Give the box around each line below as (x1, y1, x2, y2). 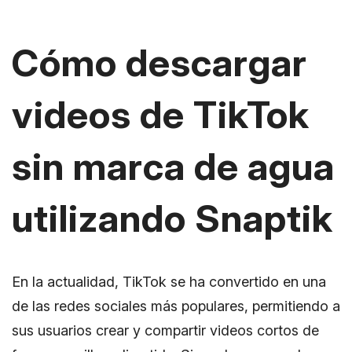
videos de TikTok (12, 91, 310, 138)
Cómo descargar (12, 39, 307, 86)
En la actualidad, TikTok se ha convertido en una (12, 273, 326, 291)
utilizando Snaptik (12, 195, 333, 242)
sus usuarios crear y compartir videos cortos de (12, 322, 319, 339)
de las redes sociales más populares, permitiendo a (12, 298, 340, 315)
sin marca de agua (12, 143, 335, 190)
